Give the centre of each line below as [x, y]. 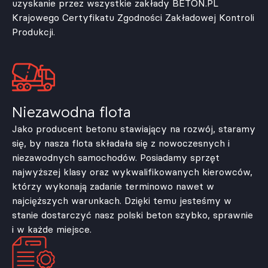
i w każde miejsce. [52, 229]
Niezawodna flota [71, 112]
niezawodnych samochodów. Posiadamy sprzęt [116, 157]
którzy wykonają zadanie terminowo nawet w [113, 186]
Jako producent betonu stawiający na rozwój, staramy [134, 128]
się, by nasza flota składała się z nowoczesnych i [121, 143]
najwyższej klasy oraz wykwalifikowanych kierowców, [132, 171]
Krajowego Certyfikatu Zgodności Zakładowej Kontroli [133, 17]
